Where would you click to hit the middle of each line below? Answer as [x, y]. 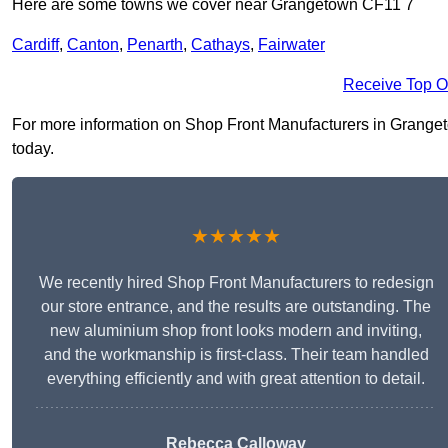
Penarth [155, 45]
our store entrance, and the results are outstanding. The [236, 307]
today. [33, 149]
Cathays [220, 45]
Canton [93, 45]
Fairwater [291, 45]
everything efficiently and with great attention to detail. [236, 379]
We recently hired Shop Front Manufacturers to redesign [236, 283]
